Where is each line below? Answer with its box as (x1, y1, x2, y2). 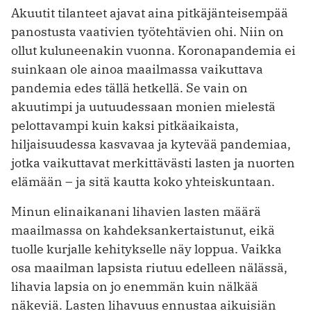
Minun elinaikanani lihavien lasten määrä (11, 203, 261, 220)
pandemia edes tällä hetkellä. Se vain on (11, 80, 248, 96)
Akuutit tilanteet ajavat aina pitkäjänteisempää (11, 5, 288, 22)
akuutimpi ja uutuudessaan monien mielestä (11, 99, 276, 115)
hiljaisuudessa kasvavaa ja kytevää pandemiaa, (11, 136, 291, 153)
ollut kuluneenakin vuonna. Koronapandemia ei (11, 42, 296, 59)
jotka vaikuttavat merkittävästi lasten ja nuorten (11, 155, 295, 171)
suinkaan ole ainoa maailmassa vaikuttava (11, 61, 263, 78)
